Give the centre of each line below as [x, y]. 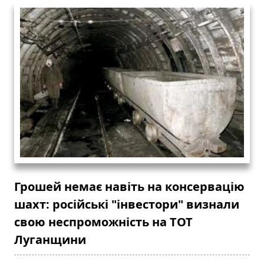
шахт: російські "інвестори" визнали [127, 204]
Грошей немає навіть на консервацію [129, 186]
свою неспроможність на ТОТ [103, 222]
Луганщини [50, 239]
